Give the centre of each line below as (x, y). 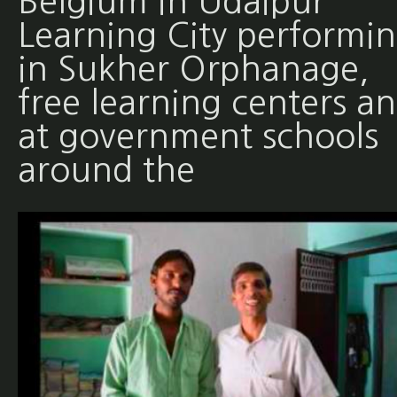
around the (106, 169)
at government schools (198, 136)
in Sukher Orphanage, (193, 68)
